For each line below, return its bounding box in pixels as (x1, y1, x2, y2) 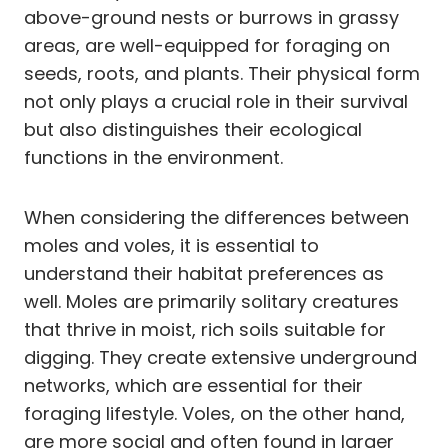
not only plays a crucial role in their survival (24, 88, 408, 114)
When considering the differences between (24, 204, 409, 230)
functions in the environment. (24, 144, 283, 170)
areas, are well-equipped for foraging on (24, 32, 390, 58)
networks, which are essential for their (24, 372, 363, 398)
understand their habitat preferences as (24, 260, 384, 286)
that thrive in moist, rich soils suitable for (24, 316, 386, 342)
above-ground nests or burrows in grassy (24, 4, 399, 30)
